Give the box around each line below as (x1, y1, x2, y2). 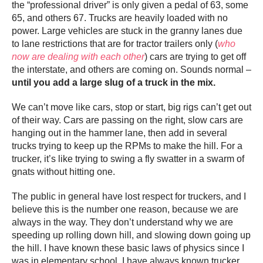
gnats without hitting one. (12, 167, 115, 177)
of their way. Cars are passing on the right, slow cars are (12, 115, 243, 126)
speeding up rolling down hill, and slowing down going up (12, 230, 251, 241)
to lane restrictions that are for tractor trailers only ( (12, 39, 218, 49)
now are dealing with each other (12, 52, 144, 62)
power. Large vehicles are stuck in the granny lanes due (12, 26, 242, 36)
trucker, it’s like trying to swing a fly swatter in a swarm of (12, 154, 244, 164)
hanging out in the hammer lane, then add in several (12, 128, 227, 139)
